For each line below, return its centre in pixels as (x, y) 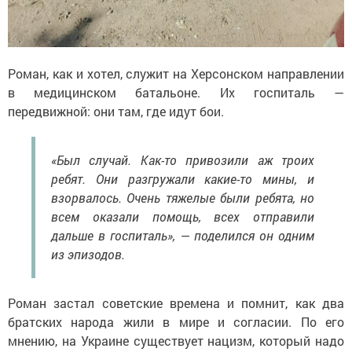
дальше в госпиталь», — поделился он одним (183, 235)
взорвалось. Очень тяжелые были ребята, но (183, 197)
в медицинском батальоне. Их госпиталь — (176, 92)
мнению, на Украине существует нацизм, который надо (176, 340)
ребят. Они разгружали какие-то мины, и (183, 178)
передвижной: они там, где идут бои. (116, 111)
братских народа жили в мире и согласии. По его (176, 321)
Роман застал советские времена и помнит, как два (176, 302)
